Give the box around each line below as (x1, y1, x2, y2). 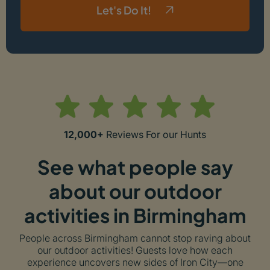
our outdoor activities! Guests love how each (37, 244, 233, 257)
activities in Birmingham (24, 203, 246, 228)
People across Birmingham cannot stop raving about (19, 232, 251, 245)
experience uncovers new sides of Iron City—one (27, 256, 243, 269)
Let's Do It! (96, 3, 151, 17)
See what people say (37, 155, 233, 180)
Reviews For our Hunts (104, 128, 206, 141)
